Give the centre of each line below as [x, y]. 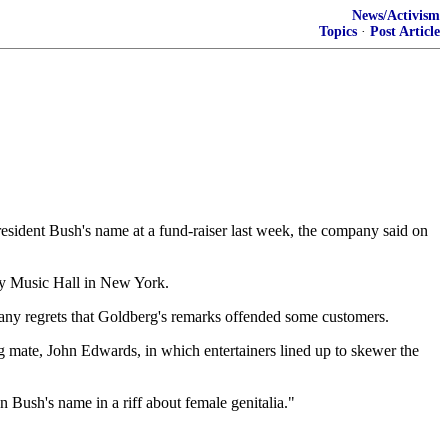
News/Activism [396, 15]
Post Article [405, 31]
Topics [338, 31]
